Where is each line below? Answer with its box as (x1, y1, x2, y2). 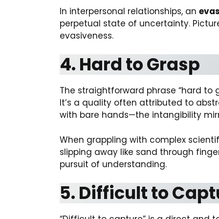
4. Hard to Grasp (60, 52, 200, 76)
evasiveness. (60, 29, 113, 42)
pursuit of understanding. (60, 158, 167, 170)
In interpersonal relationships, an (60, 5, 199, 17)
